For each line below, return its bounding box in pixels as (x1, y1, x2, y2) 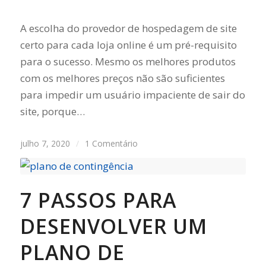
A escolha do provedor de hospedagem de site (20, 21, 237, 35)
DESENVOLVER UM (20, 212, 207, 240)
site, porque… (20, 104, 85, 118)
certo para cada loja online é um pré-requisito (20, 37, 237, 52)
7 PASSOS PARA (20, 186, 176, 214)
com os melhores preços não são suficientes (20, 71, 225, 85)
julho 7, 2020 (20, 137, 70, 149)
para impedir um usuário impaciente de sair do (20, 87, 245, 102)
